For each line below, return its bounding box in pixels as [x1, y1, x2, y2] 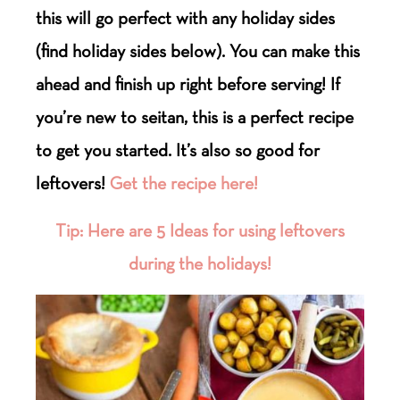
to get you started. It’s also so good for [36, 138, 321, 161]
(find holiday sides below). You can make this [36, 39, 361, 62]
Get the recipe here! [110, 171, 259, 194]
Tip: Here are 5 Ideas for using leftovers [54, 219, 345, 241]
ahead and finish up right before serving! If [36, 72, 341, 95]
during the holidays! [128, 252, 271, 274]
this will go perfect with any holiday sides [36, 6, 336, 29]
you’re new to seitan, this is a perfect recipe [36, 105, 354, 128]
